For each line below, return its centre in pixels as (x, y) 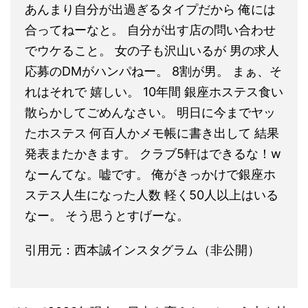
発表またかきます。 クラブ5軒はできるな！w (153, 153)
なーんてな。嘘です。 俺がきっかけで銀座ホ (150, 174)
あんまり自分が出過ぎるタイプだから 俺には (150, 9)
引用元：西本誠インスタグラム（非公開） (142, 250)
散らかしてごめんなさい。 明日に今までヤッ (150, 112)
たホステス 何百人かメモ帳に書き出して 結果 (152, 133)
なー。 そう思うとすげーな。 (107, 215)
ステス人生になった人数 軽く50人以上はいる (152, 195)
